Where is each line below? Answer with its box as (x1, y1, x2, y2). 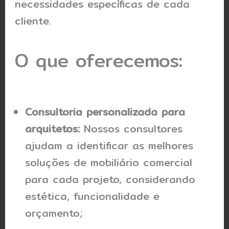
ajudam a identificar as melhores (25, 138, 194, 154)
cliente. (15, 13, 52, 29)
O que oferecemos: (15, 46, 183, 75)
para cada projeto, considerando (25, 171, 196, 188)
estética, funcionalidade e (25, 188, 160, 204)
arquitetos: (25, 121, 80, 137)
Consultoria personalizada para (25, 104, 186, 120)
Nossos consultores (80, 121, 183, 137)
